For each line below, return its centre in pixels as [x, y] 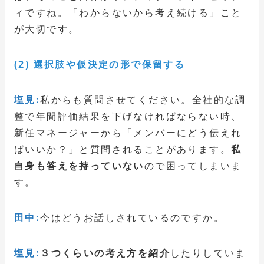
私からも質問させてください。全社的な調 [143, 99]
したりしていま [208, 253]
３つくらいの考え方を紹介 [105, 253]
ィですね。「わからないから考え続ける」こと [128, 12]
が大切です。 [47, 29]
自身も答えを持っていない [79, 165]
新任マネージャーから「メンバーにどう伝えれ [128, 132]
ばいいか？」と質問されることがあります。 [122, 149]
